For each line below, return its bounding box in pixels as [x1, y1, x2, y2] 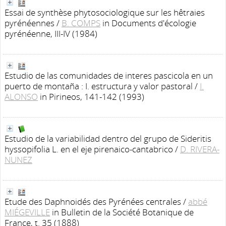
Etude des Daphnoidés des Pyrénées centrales [5, 196, 181, 207]
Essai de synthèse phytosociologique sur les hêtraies [5, 7, 205, 18]
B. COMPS [62, 17, 100, 29]
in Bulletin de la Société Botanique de [52, 206, 194, 218]
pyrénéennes [5, 17, 54, 29]
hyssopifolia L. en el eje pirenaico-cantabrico [5, 143, 173, 155]
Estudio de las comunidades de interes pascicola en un [5, 70, 213, 81]
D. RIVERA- [180, 143, 219, 155]
